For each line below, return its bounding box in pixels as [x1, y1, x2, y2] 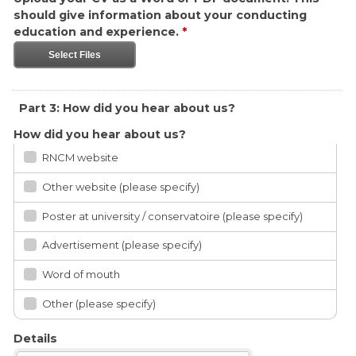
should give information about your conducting [14, 8, 307, 22]
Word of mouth [42, 268, 120, 281]
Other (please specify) [42, 297, 156, 311]
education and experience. [14, 25, 182, 39]
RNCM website [42, 150, 118, 164]
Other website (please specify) [42, 180, 199, 193]
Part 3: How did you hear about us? [19, 101, 235, 115]
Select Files [48, 49, 101, 60]
